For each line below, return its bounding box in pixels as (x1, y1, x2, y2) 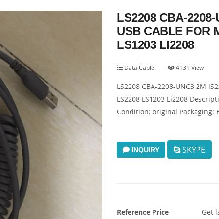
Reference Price (117, 207, 169, 217)
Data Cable (123, 64, 154, 72)
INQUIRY (130, 145, 159, 153)
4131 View (175, 64, 204, 72)
